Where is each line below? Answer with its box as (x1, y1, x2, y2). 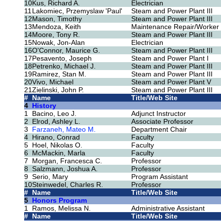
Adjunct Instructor (131, 109, 186, 117)
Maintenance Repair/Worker (131, 22, 219, 31)
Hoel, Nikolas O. (32, 141, 82, 149)
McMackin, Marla (32, 148, 85, 157)
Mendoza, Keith (32, 22, 81, 31)
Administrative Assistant (131, 204, 205, 212)
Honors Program (32, 196, 87, 204)
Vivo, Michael (32, 77, 74, 86)
